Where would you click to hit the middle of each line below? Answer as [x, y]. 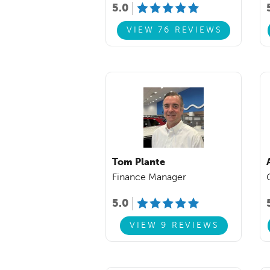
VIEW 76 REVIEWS [174, 30]
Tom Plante [139, 162]
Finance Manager [149, 177]
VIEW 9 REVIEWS [174, 226]
